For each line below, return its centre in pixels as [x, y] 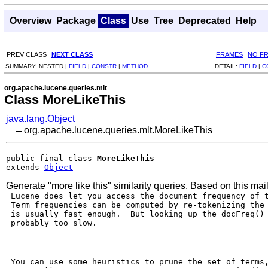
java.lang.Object [40, 118]
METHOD [135, 66]
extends [25, 167]
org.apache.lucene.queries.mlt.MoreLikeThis [118, 130]
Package [76, 21]
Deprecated [205, 21]
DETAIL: [227, 66]
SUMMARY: [22, 66]
